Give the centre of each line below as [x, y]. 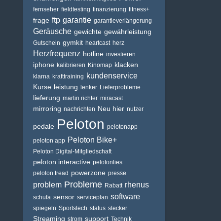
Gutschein [47, 43]
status [98, 208]
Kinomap [100, 65]
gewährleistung [128, 32]
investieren [121, 54]
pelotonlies [108, 162]
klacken [126, 65]
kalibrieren [71, 65]
